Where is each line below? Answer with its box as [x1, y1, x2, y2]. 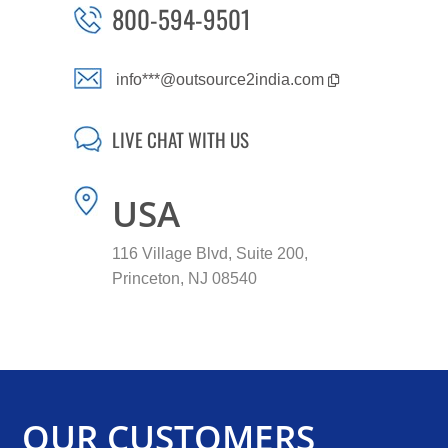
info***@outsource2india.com [115, 71, 328, 89]
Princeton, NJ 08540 [111, 269, 257, 287]
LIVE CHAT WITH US [111, 124, 249, 153]
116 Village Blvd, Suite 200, [111, 244, 308, 262]
